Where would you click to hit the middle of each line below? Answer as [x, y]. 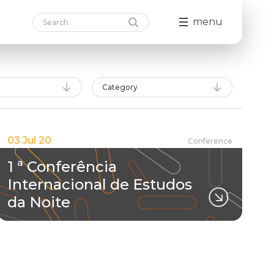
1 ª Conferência [62, 167]
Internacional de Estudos [100, 184]
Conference [210, 141]
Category [120, 87]
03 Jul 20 [29, 140]
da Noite [39, 202]
